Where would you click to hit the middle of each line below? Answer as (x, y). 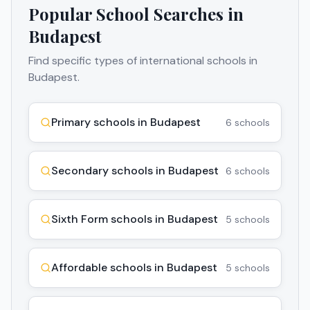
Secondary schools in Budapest (135, 170)
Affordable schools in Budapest (134, 267)
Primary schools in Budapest (126, 122)
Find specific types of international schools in (143, 60)
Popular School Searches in (136, 13)
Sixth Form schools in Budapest (135, 219)
